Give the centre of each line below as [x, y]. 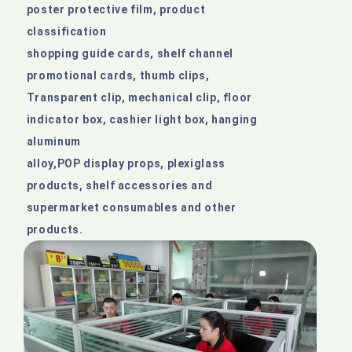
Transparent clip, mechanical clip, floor [139, 97]
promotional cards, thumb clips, [118, 75]
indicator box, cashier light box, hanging [142, 119]
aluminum [53, 141]
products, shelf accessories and [119, 185]
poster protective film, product [116, 9]
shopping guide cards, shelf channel [130, 53]
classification [66, 31]
